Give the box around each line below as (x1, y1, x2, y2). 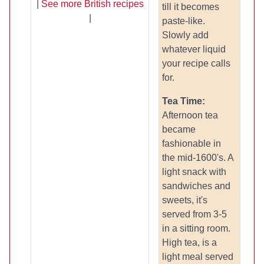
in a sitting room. (162, 223, 230, 233)
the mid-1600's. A (162, 153, 233, 163)
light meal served (162, 252, 233, 262)
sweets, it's (162, 195, 207, 205)
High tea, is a (162, 237, 217, 247)
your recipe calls (162, 58, 230, 68)
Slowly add (162, 30, 209, 40)
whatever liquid (162, 44, 226, 54)
